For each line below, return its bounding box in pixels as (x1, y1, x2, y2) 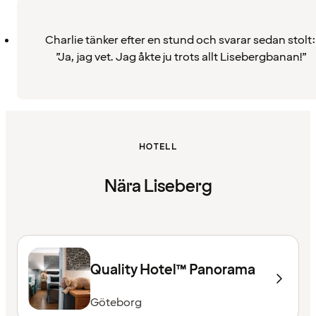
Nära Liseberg (104, 174, 212, 198)
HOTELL (138, 140, 178, 153)
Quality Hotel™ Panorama (90, 260, 255, 280)
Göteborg (90, 294, 142, 310)
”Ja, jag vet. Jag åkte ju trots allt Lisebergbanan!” (54, 49, 307, 65)
